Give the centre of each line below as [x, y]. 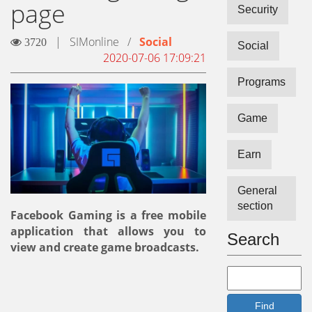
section [255, 206]
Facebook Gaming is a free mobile [108, 216]
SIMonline [94, 42]
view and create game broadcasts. [105, 248]
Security [258, 9]
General [257, 190]
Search [253, 239]
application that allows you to [108, 232]
